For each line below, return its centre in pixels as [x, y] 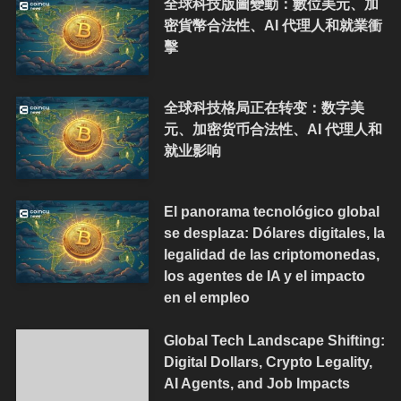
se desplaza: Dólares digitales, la [274, 232]
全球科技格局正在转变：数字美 [264, 107]
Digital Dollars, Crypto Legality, [268, 362]
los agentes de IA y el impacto [264, 275]
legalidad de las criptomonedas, [271, 254]
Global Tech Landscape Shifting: [274, 341]
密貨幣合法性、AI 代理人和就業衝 [273, 26]
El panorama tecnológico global [271, 211]
